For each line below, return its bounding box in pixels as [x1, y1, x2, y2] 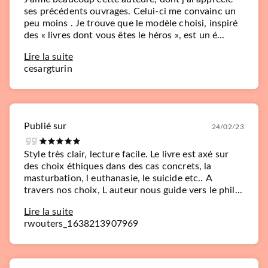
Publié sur [24, 121, 67, 131]
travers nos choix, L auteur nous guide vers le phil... [24, 185, 243, 195]
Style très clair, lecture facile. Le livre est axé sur [24, 150, 229, 159]
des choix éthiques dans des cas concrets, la [24, 162, 212, 171]
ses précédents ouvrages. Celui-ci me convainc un [24, 7, 236, 16]
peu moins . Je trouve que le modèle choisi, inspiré [24, 19, 238, 28]
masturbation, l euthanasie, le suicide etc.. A [24, 173, 212, 183]
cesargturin [24, 64, 72, 74]
